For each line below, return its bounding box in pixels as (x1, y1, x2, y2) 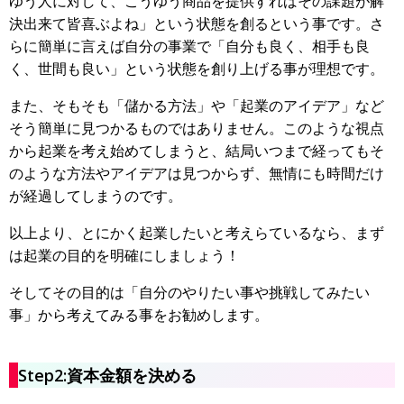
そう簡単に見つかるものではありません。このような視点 (9, 118, 384, 139)
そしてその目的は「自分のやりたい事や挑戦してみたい (9, 282, 370, 303)
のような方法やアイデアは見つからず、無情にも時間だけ (9, 163, 384, 184)
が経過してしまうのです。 (9, 186, 182, 207)
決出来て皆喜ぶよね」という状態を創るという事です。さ (9, 14, 384, 34)
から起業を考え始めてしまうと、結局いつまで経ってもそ (9, 141, 384, 161)
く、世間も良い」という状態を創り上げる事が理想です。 (9, 59, 384, 79)
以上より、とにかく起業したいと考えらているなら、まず (9, 223, 384, 243)
